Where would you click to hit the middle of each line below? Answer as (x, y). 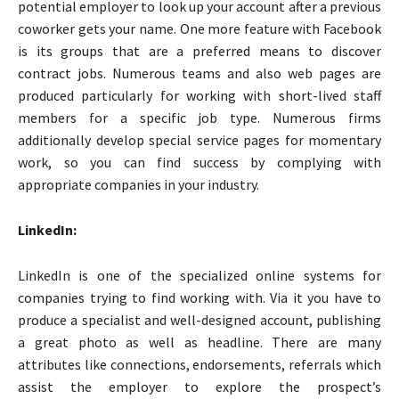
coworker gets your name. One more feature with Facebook (199, 28)
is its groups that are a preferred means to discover (199, 50)
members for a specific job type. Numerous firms (199, 117)
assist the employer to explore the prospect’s (199, 386)
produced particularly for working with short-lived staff (199, 95)
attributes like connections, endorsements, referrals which (199, 364)
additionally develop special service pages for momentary (199, 139)
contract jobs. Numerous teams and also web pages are (199, 73)
